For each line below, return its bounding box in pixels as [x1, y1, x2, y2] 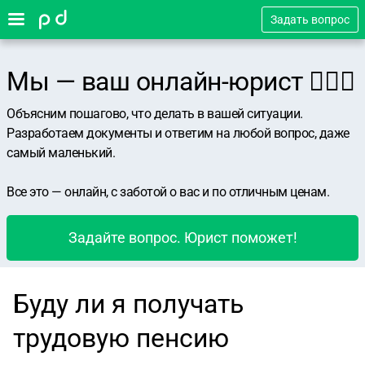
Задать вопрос [270, 13, 350, 26]
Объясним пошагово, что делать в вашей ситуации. [7, 106, 303, 121]
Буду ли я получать [13, 288, 244, 319]
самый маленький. [7, 145, 115, 161]
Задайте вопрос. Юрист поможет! [68, 229, 297, 246]
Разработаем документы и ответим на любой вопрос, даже [7, 125, 350, 141]
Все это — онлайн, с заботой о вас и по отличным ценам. [7, 184, 329, 200]
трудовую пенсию [13, 323, 229, 354]
